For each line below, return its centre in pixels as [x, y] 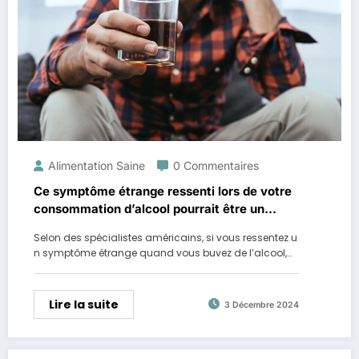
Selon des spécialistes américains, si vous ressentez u [165, 237]
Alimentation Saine [97, 165]
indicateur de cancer [94, 226]
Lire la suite [84, 304]
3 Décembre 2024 [262, 305]
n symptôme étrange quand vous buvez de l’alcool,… [163, 252]
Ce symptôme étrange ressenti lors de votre [163, 191]
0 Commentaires [216, 165]
